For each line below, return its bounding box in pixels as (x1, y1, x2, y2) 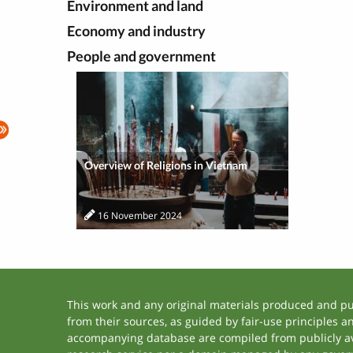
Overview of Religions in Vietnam (84, 158, 247, 172)
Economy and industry (66, 22, 206, 39)
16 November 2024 (97, 209, 182, 222)
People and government (66, 47, 216, 65)
